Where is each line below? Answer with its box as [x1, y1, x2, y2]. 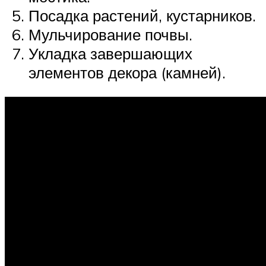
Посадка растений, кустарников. [28, 5, 256, 25]
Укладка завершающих [28, 43, 192, 63]
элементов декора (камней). [28, 62, 226, 82]
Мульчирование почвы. [28, 24, 192, 44]
